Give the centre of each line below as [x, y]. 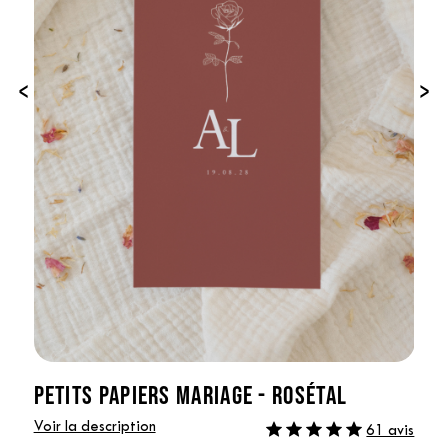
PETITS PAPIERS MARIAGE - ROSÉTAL [190, 394]
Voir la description [94, 427]
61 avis [390, 431]
